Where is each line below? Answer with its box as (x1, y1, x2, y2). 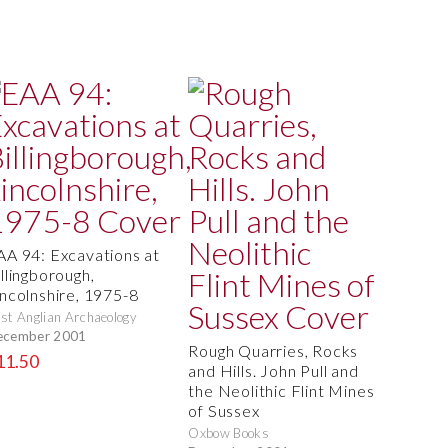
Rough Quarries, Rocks (188, 341, 359, 361)
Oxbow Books (188, 425, 269, 442)
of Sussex (188, 401, 260, 421)
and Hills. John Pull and (188, 361, 359, 381)
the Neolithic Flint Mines (188, 381, 375, 401)
